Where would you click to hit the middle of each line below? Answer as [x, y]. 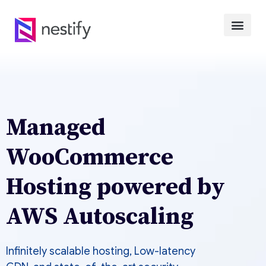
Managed [56, 128]
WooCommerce [90, 157]
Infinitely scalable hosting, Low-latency [101, 251]
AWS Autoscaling [100, 217]
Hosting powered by [115, 187]
